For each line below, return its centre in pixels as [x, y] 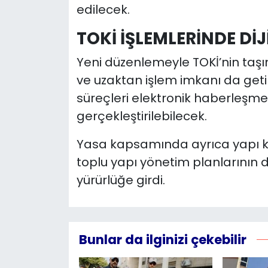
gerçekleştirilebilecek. [141, 116]
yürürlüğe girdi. [121, 180]
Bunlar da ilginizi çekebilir [162, 240]
